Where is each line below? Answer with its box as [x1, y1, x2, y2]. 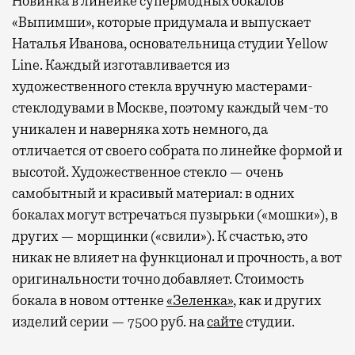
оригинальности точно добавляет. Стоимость [12, 269, 304, 288]
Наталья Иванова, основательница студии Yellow [12, 34, 328, 52]
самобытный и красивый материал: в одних [12, 184, 294, 202]
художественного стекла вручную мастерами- [12, 77, 313, 95]
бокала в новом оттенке [12, 291, 166, 309]
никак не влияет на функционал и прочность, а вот [12, 248, 342, 266]
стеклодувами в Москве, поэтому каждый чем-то [12, 98, 328, 116]
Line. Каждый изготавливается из [12, 55, 230, 74]
